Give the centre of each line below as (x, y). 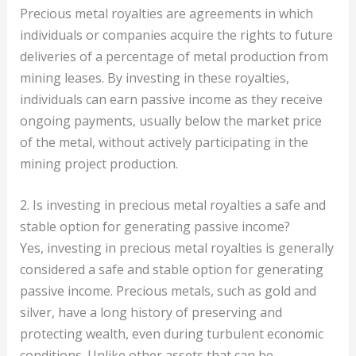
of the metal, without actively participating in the (164, 142)
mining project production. (99, 163)
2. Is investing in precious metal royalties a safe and (172, 205)
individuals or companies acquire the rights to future (176, 35)
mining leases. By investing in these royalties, (154, 77)
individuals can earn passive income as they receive (171, 99)
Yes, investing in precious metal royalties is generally (176, 248)
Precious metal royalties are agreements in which (166, 13)
